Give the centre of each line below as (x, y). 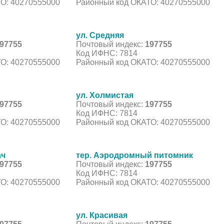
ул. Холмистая (105, 95)
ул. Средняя (100, 35)
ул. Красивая (102, 215)
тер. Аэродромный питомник (134, 155)
